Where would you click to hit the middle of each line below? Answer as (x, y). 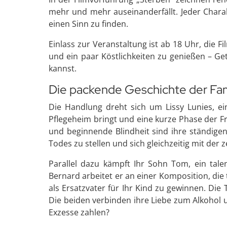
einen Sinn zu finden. (88, 24)
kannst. (63, 68)
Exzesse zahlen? (79, 212)
